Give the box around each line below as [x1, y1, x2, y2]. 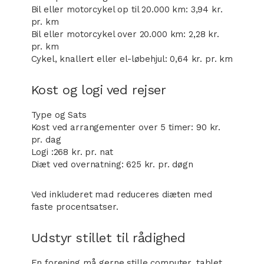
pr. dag [31, 134, 61, 145]
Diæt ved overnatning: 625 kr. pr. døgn [31, 159, 193, 170]
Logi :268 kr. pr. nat [31, 147, 114, 157]
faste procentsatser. [31, 202, 118, 212]
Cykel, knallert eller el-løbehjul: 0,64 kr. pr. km [31, 54, 233, 64]
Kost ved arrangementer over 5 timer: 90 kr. [31, 122, 221, 133]
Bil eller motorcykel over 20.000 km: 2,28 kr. [31, 29, 219, 39]
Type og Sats [31, 110, 87, 120]
